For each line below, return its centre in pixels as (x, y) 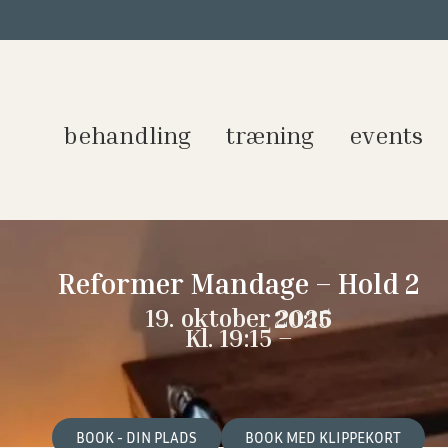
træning (270, 134)
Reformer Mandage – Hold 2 (239, 283)
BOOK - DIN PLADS (137, 437)
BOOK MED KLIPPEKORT (323, 437)
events (386, 134)
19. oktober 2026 (238, 318)
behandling (127, 134)
